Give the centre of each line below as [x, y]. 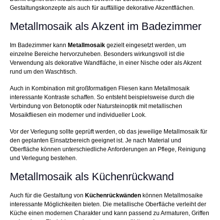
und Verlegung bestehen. [43, 158]
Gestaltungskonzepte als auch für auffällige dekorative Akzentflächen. [102, 8]
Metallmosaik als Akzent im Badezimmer [106, 27]
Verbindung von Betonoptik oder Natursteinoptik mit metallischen [96, 106]
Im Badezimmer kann [39, 45]
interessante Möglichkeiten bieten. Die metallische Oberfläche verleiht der [108, 205]
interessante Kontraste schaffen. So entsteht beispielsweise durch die [102, 97]
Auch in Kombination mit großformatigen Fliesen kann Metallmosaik [100, 89]
